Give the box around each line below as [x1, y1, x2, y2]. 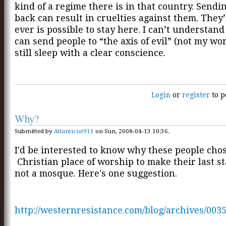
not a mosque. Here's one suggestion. [15, 167, 177, 179]
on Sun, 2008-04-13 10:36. [94, 127, 169, 135]
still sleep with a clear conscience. [15, 47, 165, 59]
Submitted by [15, 127, 54, 135]
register [182, 90, 210, 99]
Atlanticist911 [54, 127, 94, 135]
